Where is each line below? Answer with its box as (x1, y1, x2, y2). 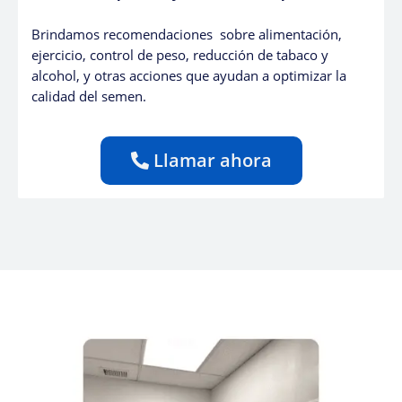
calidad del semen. (31, 86, 146, 105)
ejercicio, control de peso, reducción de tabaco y (31, 45, 328, 64)
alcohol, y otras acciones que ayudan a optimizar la (31, 66, 346, 84)
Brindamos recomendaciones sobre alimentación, (31, 24, 342, 43)
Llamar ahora (153, 148, 272, 173)
